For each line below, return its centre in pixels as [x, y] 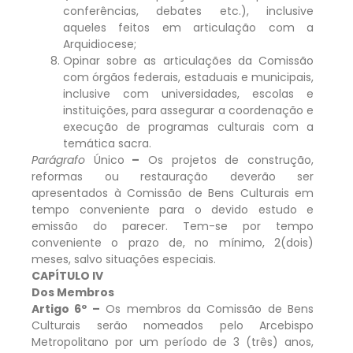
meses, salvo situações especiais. [124, 259]
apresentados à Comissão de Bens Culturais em [173, 193]
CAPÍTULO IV [67, 275]
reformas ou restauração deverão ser [173, 176]
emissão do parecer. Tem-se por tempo [173, 226]
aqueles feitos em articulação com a [188, 27]
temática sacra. [107, 143]
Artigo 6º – [66, 308]
